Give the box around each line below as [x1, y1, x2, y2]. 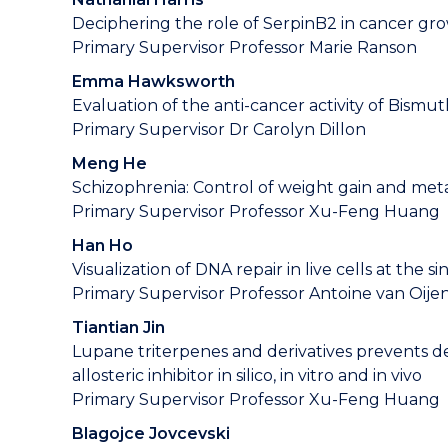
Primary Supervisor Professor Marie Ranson [72, 38, 417, 57]
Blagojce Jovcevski [72, 424, 230, 443]
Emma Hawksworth [72, 72, 235, 91]
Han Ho [72, 236, 133, 255]
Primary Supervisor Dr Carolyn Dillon [72, 120, 366, 139]
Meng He [72, 154, 147, 173]
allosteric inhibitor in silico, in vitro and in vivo [72, 366, 422, 385]
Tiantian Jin [72, 318, 165, 337]
